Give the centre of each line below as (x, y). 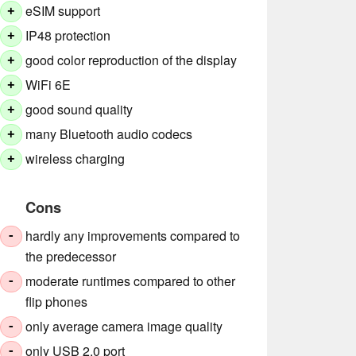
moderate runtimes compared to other (131, 281)
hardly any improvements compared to (133, 235)
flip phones (57, 301)
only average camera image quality (124, 326)
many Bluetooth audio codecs (109, 133)
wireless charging (75, 158)
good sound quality (79, 109)
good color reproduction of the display (132, 60)
